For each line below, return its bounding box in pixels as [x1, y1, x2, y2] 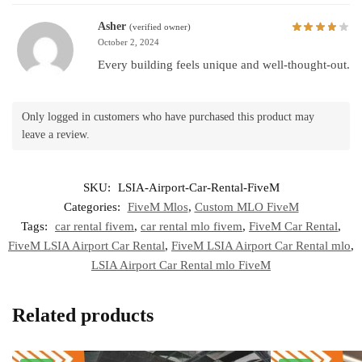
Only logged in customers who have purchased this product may [22, 110, 314, 123]
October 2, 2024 [98, 37, 159, 48]
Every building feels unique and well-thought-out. [98, 58, 350, 72]
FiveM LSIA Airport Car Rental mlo [171, 239, 351, 253]
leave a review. [22, 128, 90, 141]
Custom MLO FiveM [194, 200, 299, 214]
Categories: [63, 200, 124, 214]
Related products [12, 305, 154, 326]
